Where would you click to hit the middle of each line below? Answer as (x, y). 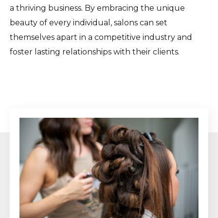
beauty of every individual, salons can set (89, 22)
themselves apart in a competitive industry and (101, 37)
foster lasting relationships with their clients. (95, 52)
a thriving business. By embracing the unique (97, 8)
